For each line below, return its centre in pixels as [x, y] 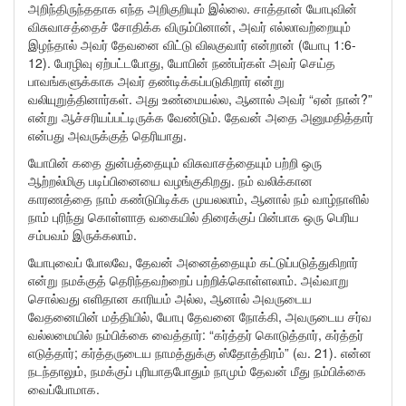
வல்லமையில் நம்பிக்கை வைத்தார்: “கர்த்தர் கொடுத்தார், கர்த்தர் [196, 334]
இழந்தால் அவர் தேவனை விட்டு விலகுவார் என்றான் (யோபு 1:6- [192, 44]
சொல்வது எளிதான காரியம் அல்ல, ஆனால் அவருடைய [170, 298]
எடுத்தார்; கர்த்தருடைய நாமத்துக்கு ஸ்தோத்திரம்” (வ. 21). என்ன [200, 353]
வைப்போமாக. [66, 389]
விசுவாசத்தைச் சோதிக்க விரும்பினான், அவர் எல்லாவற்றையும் [189, 26]
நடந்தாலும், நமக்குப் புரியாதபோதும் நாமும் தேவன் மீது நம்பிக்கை [197, 371]
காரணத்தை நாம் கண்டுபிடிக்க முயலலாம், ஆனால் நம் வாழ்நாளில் [198, 198]
